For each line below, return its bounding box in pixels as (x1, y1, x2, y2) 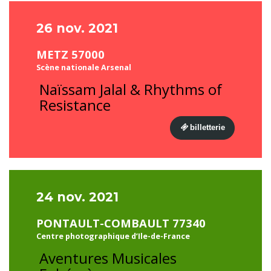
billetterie (190, 123, 225, 132)
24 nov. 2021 (36, 189, 119, 204)
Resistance (39, 95, 111, 115)
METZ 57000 (36, 47, 105, 62)
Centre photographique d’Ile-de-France (36, 231, 190, 241)
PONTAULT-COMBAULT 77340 (36, 215, 206, 230)
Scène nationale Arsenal (36, 62, 131, 73)
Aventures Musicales (39, 248, 177, 268)
